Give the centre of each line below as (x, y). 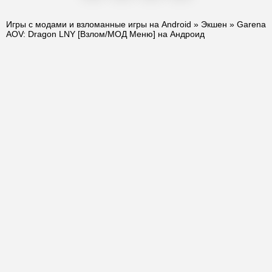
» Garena (246, 24)
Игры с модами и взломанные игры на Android (99, 24)
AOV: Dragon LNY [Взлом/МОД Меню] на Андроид (105, 34)
